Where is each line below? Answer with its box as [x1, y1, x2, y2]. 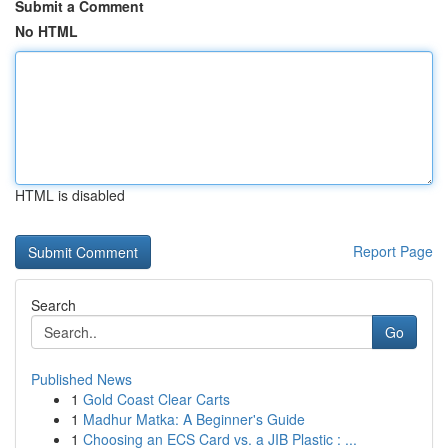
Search [31, 295, 76, 315]
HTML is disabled [15, 185, 125, 205]
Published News [31, 369, 132, 389]
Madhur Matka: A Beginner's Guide [83, 409, 305, 429]
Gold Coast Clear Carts [83, 389, 230, 409]
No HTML [15, 21, 78, 41]
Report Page [353, 241, 433, 261]
